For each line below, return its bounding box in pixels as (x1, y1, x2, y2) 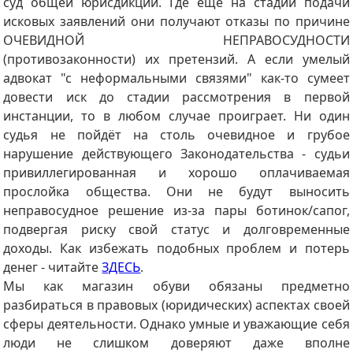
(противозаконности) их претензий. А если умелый (3, 50, 350, 68)
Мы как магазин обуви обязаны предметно (3, 277, 350, 295)
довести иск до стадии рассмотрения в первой (3, 87, 350, 106)
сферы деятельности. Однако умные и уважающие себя (3, 314, 350, 333)
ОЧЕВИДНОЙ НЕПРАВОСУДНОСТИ (3, 31, 350, 49)
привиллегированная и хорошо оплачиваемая (3, 163, 350, 181)
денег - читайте (3, 258, 102, 276)
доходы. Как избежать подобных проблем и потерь (3, 239, 350, 257)
